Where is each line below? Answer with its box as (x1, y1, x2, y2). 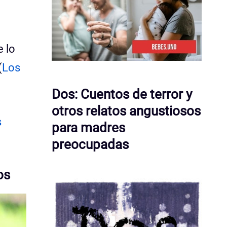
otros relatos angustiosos (52, 103, 201, 119)
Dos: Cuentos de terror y (52, 87, 192, 102)
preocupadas (52, 137, 129, 152)
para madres (52, 120, 125, 135)
